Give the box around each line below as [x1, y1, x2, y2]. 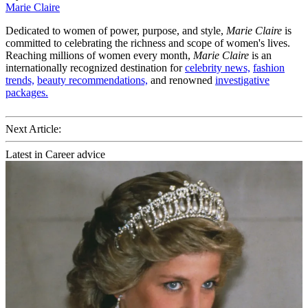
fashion [253, 62, 285, 74]
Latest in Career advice [5, 148, 105, 161]
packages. [5, 87, 48, 99]
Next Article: [5, 123, 61, 135]
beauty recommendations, [37, 74, 148, 87]
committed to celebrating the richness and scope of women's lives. [5, 37, 290, 49]
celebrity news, [185, 62, 250, 74]
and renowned [148, 74, 215, 87]
